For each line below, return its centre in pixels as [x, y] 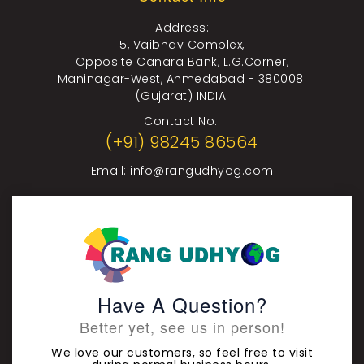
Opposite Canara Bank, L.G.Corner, [182, 62]
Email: [110, 171]
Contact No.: [182, 121]
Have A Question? [182, 304]
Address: [182, 28]
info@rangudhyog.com [202, 171]
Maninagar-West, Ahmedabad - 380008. [182, 79]
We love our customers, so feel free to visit [182, 352]
